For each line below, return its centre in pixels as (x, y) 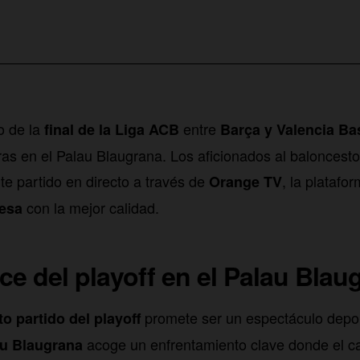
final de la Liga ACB (112, 129)
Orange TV (245, 181)
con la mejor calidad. (91, 207)
